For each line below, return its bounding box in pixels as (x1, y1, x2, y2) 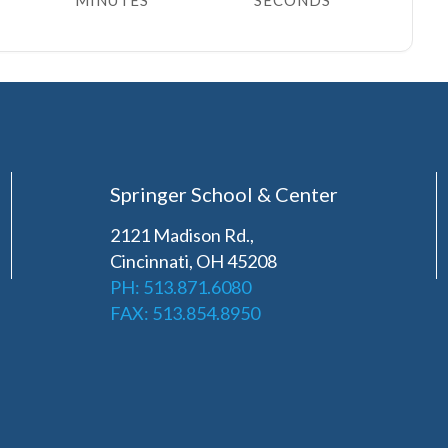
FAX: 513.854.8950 (109, 302, 260, 324)
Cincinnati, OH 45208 (109, 250, 277, 272)
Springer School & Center (109, 182, 338, 206)
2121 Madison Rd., (109, 224, 254, 246)
